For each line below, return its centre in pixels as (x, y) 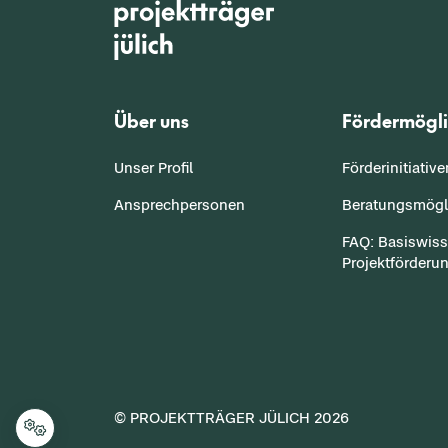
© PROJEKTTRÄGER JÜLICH (214, 417)
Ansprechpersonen (179, 205)
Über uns (151, 121)
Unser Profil (153, 168)
